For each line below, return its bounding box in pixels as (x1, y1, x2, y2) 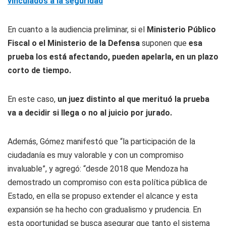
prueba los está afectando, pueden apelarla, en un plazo (8, 52, 218, 62)
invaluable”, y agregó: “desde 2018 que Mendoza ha (8, 164, 188, 174)
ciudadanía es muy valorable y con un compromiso (8, 150, 184, 160)
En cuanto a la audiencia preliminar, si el (8, 25, 147, 34)
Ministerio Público (147, 25, 216, 34)
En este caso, (8, 94, 58, 104)
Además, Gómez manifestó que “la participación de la (8, 137, 195, 146)
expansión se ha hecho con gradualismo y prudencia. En (8, 205, 201, 214)
